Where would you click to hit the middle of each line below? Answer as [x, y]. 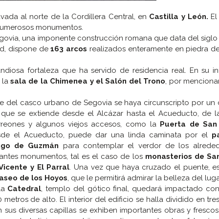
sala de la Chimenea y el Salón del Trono [87, 81]
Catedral [23, 189]
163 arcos [69, 49]
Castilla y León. [177, 17]
